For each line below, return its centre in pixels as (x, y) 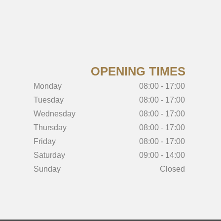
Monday (47, 86)
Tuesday (48, 100)
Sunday (47, 169)
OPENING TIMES (138, 71)
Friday (44, 141)
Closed (172, 169)
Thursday (50, 128)
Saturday (49, 155)
